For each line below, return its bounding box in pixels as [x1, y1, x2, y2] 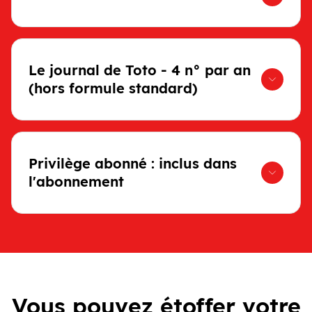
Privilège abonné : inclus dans [29, 155, 237, 172]
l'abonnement [29, 173, 124, 190]
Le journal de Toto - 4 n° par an [29, 61, 251, 79]
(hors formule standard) [29, 79, 198, 97]
